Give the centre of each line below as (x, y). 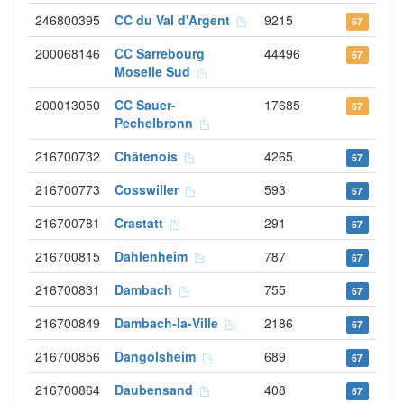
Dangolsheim (159, 356)
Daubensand (157, 390)
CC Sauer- (145, 105)
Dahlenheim (155, 256)
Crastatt (142, 223)
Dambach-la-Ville (170, 323)
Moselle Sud (156, 71)
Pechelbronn (157, 123)
